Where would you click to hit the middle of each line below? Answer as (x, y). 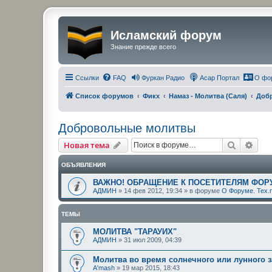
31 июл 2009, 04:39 (153, 240)
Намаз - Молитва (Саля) (208, 96)
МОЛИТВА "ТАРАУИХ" (135, 231)
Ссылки (87, 77)
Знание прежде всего (143, 47)
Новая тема (87, 145)
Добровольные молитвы (127, 128)
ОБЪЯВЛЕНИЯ (83, 165)
